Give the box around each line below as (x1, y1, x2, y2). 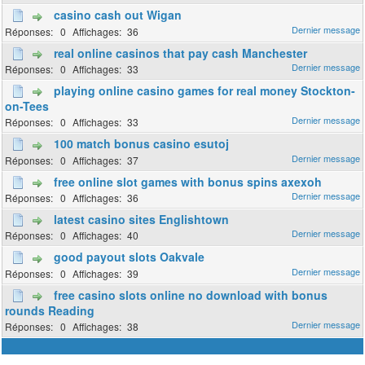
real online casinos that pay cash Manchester (54, 44, 308, 61)
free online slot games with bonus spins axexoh (54, 173, 323, 190)
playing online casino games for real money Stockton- (54, 82, 356, 99)
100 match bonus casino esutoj (54, 135, 230, 152)
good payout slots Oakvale (54, 248, 205, 266)
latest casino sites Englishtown (54, 211, 230, 228)
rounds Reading (5, 302, 95, 319)
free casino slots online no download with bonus (54, 286, 328, 303)
